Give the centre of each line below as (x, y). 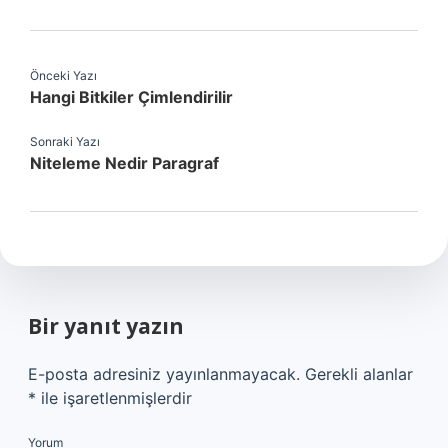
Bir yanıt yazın (106, 326)
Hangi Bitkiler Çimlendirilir (131, 97)
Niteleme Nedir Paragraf (124, 163)
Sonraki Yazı (65, 141)
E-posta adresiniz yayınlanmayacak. (164, 374)
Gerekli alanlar (359, 374)
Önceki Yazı (63, 75)
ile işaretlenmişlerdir (114, 398)
